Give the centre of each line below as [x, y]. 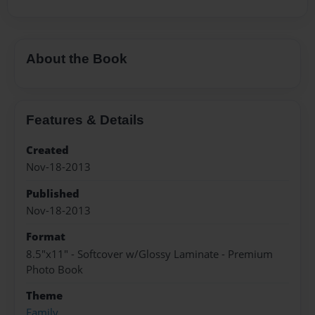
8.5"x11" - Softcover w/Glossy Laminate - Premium [149, 254]
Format [46, 237]
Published [53, 193]
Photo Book [54, 269]
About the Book [77, 59]
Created [47, 150]
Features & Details [85, 120]
